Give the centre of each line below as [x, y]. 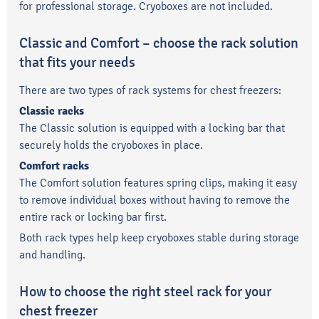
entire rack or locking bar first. [93, 216]
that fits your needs [77, 62]
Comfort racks [54, 166]
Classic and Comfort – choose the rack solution [159, 43]
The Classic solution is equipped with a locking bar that [152, 127]
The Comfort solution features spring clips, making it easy [158, 182]
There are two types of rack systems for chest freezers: [150, 90]
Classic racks [52, 111]
